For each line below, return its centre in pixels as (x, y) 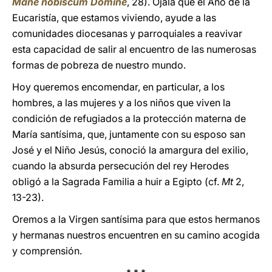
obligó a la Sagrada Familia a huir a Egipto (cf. (117, 182)
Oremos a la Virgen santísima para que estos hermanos (136, 219)
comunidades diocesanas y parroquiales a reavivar (127, 33)
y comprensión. (47, 251)
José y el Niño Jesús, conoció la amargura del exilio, (130, 150)
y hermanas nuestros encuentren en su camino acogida (136, 235)
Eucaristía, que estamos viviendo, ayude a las (114, 18)
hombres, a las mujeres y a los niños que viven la (121, 103)
